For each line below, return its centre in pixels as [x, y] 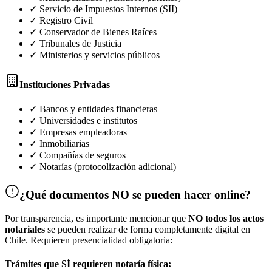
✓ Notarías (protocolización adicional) [103, 167]
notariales [25, 229]
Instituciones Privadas [65, 85]
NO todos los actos [226, 218]
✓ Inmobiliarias [59, 144]
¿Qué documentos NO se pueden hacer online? [135, 195]
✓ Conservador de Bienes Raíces [93, 32]
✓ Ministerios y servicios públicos [94, 55]
